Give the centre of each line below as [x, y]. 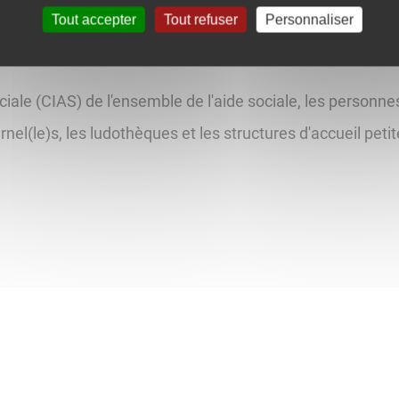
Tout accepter [94, 20]
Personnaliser [309, 20]
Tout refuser [200, 20]
